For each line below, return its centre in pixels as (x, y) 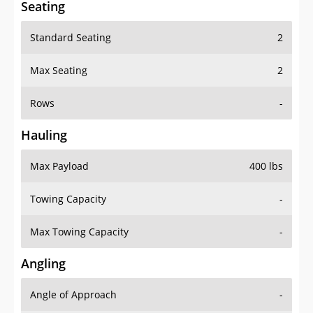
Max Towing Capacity (79, 232)
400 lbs (266, 166)
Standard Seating (71, 38)
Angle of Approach (73, 295)
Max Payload (59, 166)
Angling (43, 264)
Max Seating (59, 71)
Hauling (44, 135)
